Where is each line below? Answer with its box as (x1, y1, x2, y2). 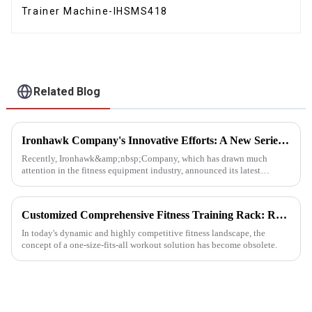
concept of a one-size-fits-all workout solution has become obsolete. (21, 240, 277, 251)
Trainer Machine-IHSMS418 (21, 5, 168, 17)
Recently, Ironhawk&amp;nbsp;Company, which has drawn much (21, 153, 267, 164)
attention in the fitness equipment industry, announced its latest (21, 165, 260, 176)
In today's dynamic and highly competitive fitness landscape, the (21, 228, 265, 239)
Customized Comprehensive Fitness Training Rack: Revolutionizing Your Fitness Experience (275, 209, 287, 221)
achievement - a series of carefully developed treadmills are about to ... (21, 177, 286, 188)
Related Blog (33, 85, 101, 99)
